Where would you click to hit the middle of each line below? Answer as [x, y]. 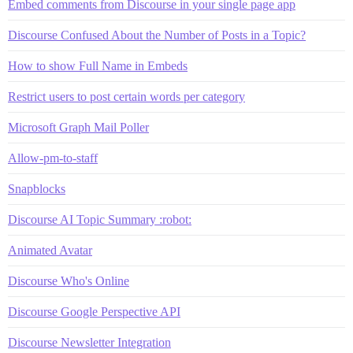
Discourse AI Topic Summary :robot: [100, 220]
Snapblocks [37, 189]
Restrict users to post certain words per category [126, 97]
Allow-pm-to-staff [53, 158]
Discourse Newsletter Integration [89, 343]
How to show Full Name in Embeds [98, 66]
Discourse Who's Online [69, 281]
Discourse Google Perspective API [94, 312]
